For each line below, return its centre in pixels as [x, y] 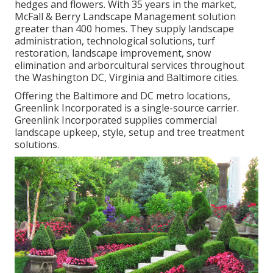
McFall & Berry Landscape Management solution [125, 16]
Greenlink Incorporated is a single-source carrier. [127, 108]
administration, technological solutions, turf [115, 41]
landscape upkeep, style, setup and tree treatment [129, 132]
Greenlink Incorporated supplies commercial [116, 120]
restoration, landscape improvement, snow [113, 53]
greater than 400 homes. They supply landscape [124, 28]
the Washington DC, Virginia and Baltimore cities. [127, 77]
